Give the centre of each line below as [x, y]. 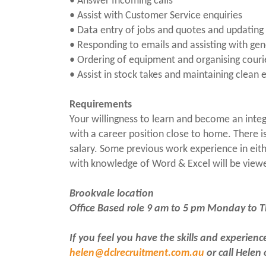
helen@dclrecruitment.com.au [137, 253]
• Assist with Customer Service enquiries [156, 16]
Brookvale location [112, 194]
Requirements [101, 105]
